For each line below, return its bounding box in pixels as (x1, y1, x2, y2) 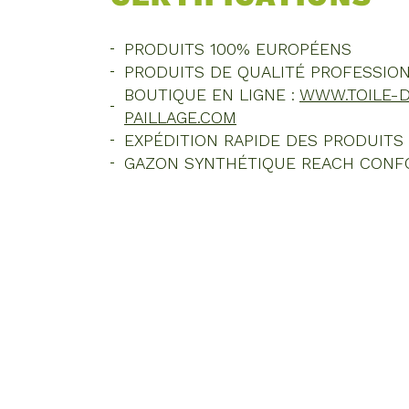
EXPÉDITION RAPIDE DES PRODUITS (123, 131, 404, 150)
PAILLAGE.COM (123, 108, 236, 127)
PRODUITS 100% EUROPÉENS (123, 39, 351, 58)
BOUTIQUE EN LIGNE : (123, 85, 299, 104)
